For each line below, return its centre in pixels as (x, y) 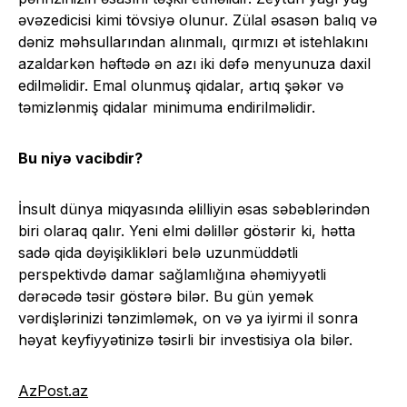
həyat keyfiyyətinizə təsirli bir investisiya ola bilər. (185, 340)
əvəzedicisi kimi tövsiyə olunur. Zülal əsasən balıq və (198, 20)
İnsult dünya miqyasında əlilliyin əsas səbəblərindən (194, 209)
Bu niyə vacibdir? (80, 159)
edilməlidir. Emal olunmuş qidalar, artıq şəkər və (181, 86)
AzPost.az (53, 391)
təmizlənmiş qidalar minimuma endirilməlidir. (167, 108)
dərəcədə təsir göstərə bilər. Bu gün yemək (166, 297)
